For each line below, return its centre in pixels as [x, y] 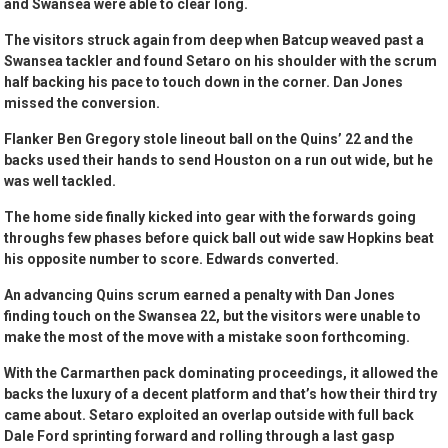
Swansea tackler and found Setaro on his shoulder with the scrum [221, 61]
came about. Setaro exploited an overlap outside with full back [209, 415]
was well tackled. [60, 181]
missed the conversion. [82, 103]
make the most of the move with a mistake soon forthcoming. [207, 337]
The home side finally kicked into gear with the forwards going [210, 217]
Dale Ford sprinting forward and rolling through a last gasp [199, 436]
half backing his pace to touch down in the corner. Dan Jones [204, 82]
